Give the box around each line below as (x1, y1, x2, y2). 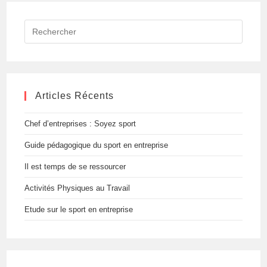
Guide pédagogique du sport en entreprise (24, 141, 169, 150)
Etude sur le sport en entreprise (24, 205, 133, 214)
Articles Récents (35, 91, 114, 101)
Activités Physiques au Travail (24, 184, 131, 193)
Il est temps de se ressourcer (24, 162, 126, 171)
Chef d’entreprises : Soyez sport (24, 119, 136, 128)
